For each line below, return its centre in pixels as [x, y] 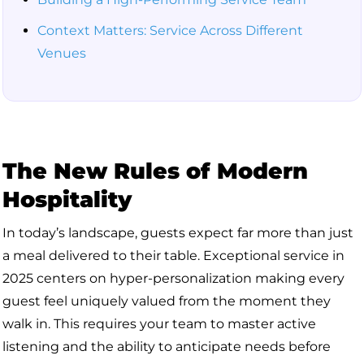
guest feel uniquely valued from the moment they [167, 301]
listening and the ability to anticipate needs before [167, 347]
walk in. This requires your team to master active [159, 324]
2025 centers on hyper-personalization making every [173, 278]
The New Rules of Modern [155, 171]
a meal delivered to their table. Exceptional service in [173, 256]
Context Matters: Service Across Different [170, 30]
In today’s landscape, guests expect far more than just [178, 233]
